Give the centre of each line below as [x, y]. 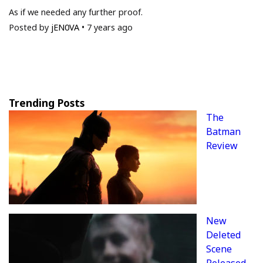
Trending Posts [47, 103]
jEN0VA [65, 28]
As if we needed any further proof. [76, 12]
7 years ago [110, 28]
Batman [223, 132]
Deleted [223, 235]
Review [222, 146]
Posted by [30, 28]
